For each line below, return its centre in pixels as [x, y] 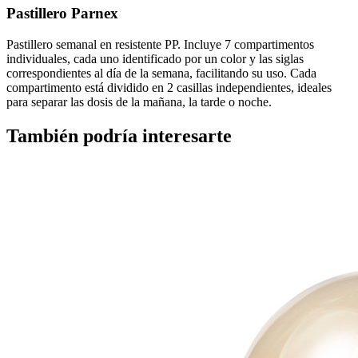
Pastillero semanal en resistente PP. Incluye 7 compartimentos [160, 45]
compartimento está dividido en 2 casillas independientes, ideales [169, 88]
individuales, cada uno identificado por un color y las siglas [155, 59]
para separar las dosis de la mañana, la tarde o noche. [139, 102]
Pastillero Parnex [62, 14]
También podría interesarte [119, 135]
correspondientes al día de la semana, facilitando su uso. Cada [161, 74]
